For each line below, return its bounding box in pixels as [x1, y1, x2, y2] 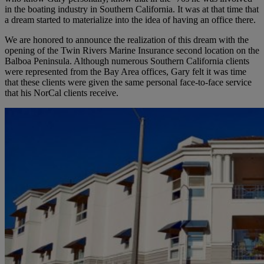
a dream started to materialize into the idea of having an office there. [5, 14, 256, 25]
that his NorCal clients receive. [5, 87, 118, 98]
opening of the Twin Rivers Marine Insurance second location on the [5, 45, 259, 55]
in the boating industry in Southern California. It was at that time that [5, 4, 259, 14]
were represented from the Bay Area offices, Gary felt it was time [5, 66, 246, 77]
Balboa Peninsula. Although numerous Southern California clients [5, 55, 249, 66]
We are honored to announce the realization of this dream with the [5, 34, 249, 45]
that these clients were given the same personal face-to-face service [5, 77, 252, 87]
